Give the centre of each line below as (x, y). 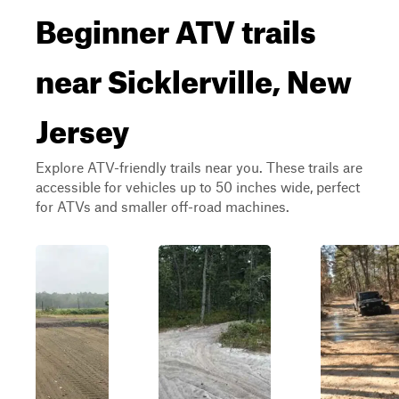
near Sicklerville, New (194, 76)
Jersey (82, 126)
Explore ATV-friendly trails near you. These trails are (199, 167)
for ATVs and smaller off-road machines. (163, 206)
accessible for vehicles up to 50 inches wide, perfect (198, 187)
